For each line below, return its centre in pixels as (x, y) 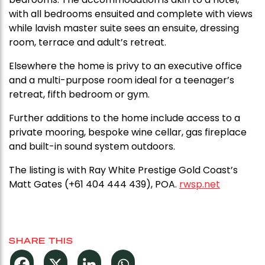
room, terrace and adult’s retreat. (88, 42)
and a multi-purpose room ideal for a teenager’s (122, 80)
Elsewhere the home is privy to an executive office (125, 66)
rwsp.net (200, 184)
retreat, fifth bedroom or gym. (79, 94)
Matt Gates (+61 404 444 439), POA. (94, 184)
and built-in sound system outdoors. (92, 146)
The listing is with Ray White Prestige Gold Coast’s (123, 170)
